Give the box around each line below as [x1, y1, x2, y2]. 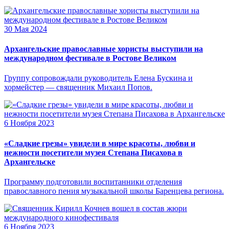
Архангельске [4, 157, 55, 166]
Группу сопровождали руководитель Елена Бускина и [4, 74, 193, 83]
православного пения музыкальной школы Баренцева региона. [4, 186, 224, 195]
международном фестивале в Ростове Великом [4, 54, 176, 63]
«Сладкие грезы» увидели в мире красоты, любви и [4, 139, 195, 148]
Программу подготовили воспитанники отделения [4, 177, 182, 186]
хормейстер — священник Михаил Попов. [4, 83, 152, 92]
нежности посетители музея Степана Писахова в [4, 148, 182, 157]
